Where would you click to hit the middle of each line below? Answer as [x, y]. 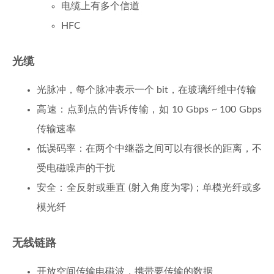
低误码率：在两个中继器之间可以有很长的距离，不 [149, 149]
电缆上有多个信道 [100, 6]
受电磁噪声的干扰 [76, 168]
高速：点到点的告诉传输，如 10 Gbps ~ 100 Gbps [149, 110]
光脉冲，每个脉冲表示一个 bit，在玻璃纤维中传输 [146, 90]
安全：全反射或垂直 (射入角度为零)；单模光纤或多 [149, 188]
